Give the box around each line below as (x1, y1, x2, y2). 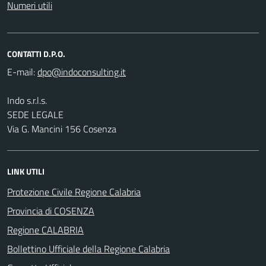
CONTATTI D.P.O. (7, 47, 65, 60)
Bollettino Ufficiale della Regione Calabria (7, 241, 170, 256)
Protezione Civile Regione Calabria (7, 184, 141, 199)
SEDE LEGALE (7, 107, 64, 122)
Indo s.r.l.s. (7, 93, 47, 107)
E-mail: (7, 64, 35, 79)
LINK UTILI (7, 164, 45, 178)
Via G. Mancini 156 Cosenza (7, 121, 116, 136)
